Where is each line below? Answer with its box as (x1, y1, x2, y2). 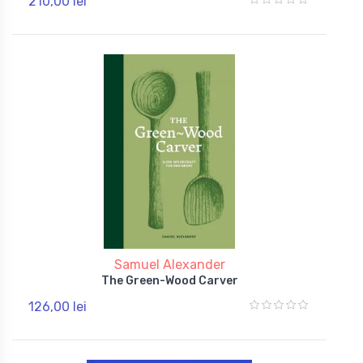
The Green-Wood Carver (100, 273, 238, 288)
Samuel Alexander (113, 256, 225, 272)
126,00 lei (28, 298, 87, 314)
